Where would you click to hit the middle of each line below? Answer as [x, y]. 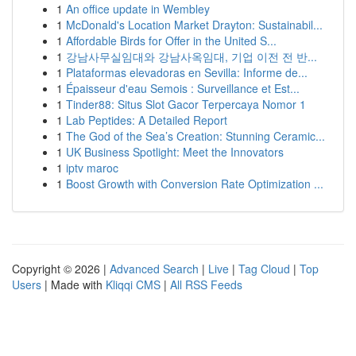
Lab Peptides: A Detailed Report [147, 120]
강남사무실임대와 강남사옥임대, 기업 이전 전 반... [192, 56]
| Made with [74, 284]
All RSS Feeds [206, 284]
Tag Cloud [264, 269]
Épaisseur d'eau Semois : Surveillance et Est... [183, 88]
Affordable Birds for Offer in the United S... [171, 41]
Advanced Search [154, 269]
